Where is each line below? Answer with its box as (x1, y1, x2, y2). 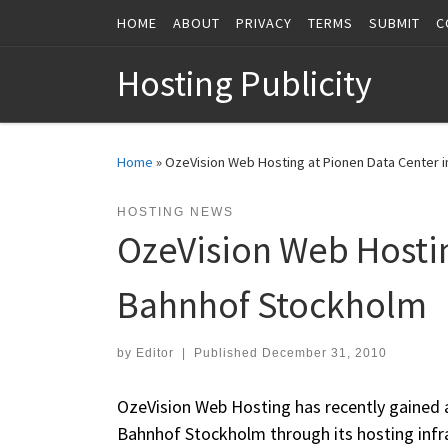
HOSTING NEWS (117, 205, 234, 220)
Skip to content (27, 19, 124, 38)
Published (193, 346, 262, 361)
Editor (136, 346, 174, 361)
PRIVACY (236, 14, 292, 32)
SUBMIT (369, 14, 420, 32)
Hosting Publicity (117, 61, 372, 107)
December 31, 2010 (261, 346, 387, 361)
